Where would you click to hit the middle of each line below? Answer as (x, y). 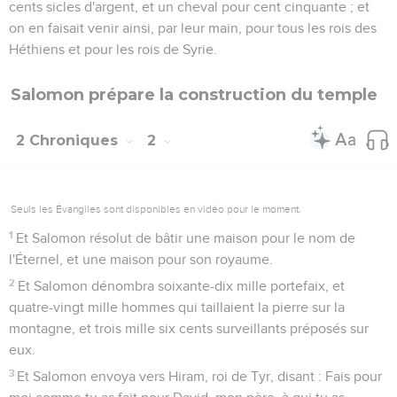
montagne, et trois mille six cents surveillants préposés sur (189, 328)
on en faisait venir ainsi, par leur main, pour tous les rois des (193, 28)
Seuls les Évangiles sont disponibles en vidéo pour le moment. (156, 209)
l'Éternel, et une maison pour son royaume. (141, 259)
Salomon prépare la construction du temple (194, 94)
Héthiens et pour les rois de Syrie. (113, 49)
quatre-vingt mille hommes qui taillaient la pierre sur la (177, 307)
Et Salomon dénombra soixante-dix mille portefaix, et (182, 286)
